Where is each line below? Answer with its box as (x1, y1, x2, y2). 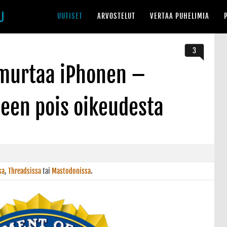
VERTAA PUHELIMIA (150, 12, 209, 20)
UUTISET (57, 12, 83, 20)
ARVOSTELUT (97, 12, 135, 20)
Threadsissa (8, 167, 41, 175)
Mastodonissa (52, 167, 91, 175)
